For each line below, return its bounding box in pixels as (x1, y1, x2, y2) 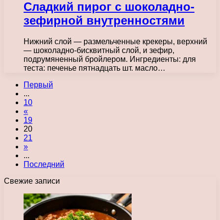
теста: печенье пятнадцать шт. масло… (24, 64, 165, 72)
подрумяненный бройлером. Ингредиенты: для (24, 55, 196, 63)
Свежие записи (4, 177, 60, 185)
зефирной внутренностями (24, 14, 185, 27)
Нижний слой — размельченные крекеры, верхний (24, 37, 207, 46)
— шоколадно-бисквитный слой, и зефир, (24, 46, 174, 55)
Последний (24, 160, 64, 168)
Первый (24, 81, 53, 89)
